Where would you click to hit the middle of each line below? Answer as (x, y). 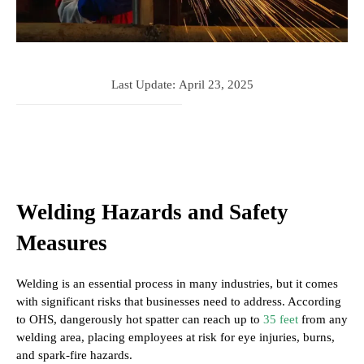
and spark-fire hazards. (74, 355)
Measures (62, 243)
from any (323, 320)
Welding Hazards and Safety (152, 212)
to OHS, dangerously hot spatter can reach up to (140, 320)
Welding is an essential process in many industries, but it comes (177, 284)
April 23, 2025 (216, 85)
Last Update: (143, 85)
